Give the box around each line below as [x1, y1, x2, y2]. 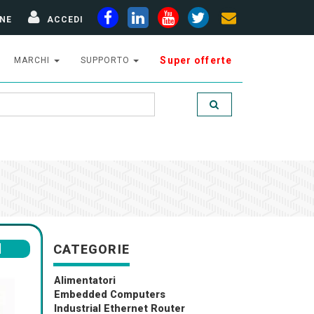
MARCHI [14, 55, 53, 65]
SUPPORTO [80, 55, 132, 65]
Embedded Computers [54, 289, 165, 301]
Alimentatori [54, 275, 116, 287]
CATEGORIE [53, 242, 130, 257]
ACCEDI [47, 14, 83, 25]
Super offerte [160, 55, 232, 66]
